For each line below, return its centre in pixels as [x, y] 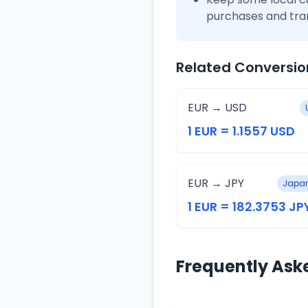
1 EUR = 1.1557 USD [241, 131]
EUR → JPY [216, 183]
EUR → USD [217, 108]
